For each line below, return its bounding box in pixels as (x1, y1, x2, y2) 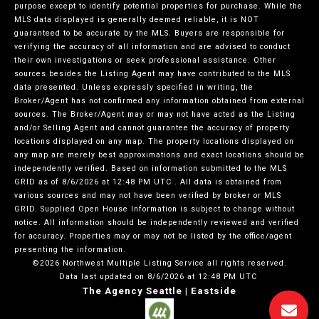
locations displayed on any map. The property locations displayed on (14, 137, 294, 147)
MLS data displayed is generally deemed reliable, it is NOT (14, 15, 259, 25)
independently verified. (14, 164, 111, 174)
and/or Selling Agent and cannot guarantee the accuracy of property (14, 123, 290, 133)
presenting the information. (14, 245, 126, 255)
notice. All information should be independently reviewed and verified (14, 218, 299, 228)
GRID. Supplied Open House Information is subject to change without (14, 204, 295, 214)
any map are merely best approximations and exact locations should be (14, 150, 305, 160)
